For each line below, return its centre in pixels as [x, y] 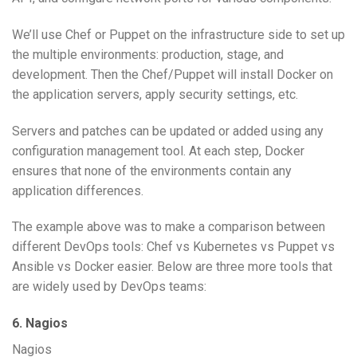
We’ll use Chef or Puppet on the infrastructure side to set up [178, 34]
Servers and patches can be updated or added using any [168, 131]
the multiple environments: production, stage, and [148, 54]
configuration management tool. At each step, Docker [158, 151]
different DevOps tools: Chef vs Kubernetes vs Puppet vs [173, 247]
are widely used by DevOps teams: [109, 287]
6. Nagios [40, 324]
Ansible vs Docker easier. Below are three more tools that [172, 267]
